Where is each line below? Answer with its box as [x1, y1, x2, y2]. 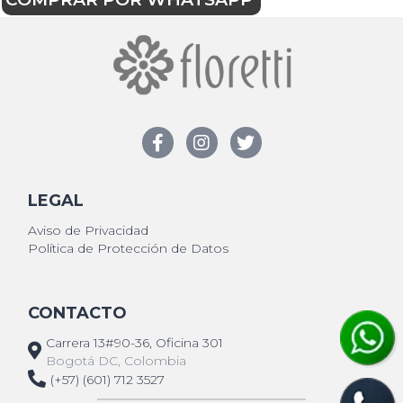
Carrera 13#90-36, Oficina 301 [46, 335, 224, 352]
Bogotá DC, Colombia [46, 353, 187, 370]
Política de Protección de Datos [28, 240, 229, 257]
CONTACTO [28, 303, 128, 324]
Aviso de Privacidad [28, 222, 149, 239]
